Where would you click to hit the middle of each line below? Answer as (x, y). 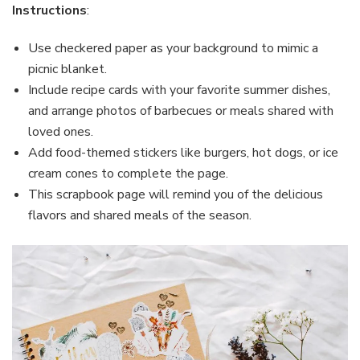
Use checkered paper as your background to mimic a (173, 49)
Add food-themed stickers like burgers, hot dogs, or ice (183, 153)
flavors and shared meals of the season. (140, 216)
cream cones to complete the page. (128, 174)
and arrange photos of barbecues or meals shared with (181, 111)
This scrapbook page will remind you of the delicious (176, 195)
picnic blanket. (67, 70)
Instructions (49, 11)
